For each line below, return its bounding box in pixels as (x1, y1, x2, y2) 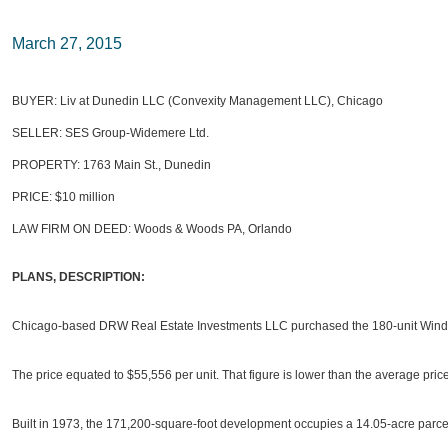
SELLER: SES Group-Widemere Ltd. (12, 126, 209, 140)
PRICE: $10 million (12, 190, 115, 204)
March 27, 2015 (12, 35, 122, 52)
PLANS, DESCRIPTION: (12, 270, 145, 284)
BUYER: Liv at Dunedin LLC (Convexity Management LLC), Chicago (12, 94, 383, 108)
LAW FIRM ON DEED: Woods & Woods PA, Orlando (12, 222, 292, 236)
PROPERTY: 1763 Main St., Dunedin (12, 158, 211, 172)
